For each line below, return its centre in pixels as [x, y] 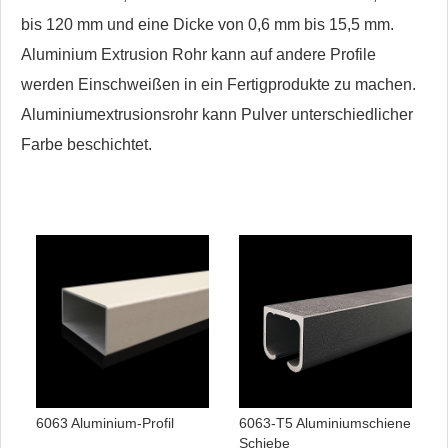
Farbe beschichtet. [86, 145]
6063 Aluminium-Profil [105, 423]
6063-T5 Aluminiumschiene [325, 423]
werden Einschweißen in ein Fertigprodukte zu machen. [218, 85]
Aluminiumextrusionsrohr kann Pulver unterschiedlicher [217, 115]
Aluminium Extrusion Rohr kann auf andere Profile [198, 55]
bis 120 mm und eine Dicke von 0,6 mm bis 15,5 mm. [207, 25]
